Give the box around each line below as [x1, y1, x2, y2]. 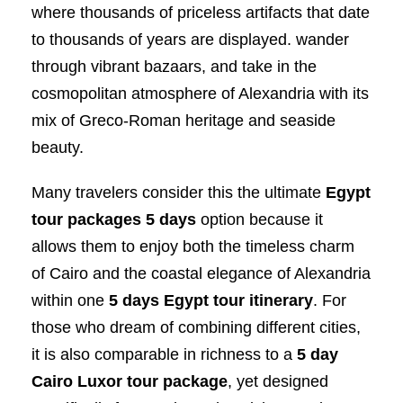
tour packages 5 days [31, 210, 196, 228]
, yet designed [228, 372, 328, 390]
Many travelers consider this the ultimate [31, 183, 326, 201]
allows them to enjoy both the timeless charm [31, 237, 354, 255]
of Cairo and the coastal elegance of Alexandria [31, 264, 371, 282]
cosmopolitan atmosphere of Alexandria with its [31, 84, 369, 103]
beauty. [31, 138, 84, 157]
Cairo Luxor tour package [31, 372, 228, 390]
